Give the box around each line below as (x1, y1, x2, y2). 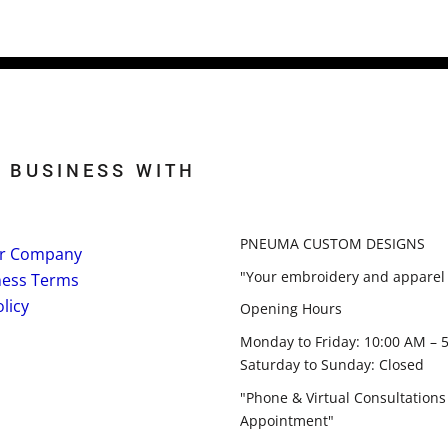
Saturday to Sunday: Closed (240, 354, 424, 374)
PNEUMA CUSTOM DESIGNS (240, 233, 425, 253)
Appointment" (240, 410, 334, 430)
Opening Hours (240, 298, 342, 318)
